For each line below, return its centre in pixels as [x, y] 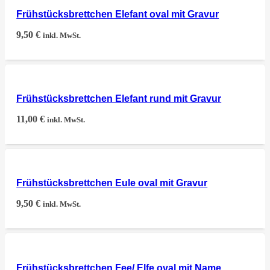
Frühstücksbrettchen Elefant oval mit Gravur [118, 14]
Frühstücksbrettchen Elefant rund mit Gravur [119, 98]
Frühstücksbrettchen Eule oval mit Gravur [112, 183]
